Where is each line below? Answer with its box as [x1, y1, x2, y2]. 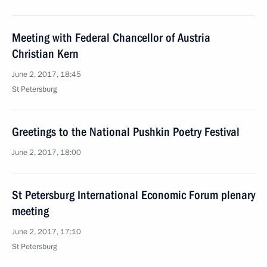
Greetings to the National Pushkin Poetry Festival [12, 125, 240, 139]
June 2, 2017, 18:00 [12, 147, 81, 158]
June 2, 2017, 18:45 [12, 69, 81, 80]
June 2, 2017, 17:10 [12, 226, 81, 237]
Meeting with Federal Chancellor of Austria [12, 30, 210, 45]
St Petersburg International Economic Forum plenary [12, 188, 255, 202]
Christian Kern [12, 46, 79, 61]
